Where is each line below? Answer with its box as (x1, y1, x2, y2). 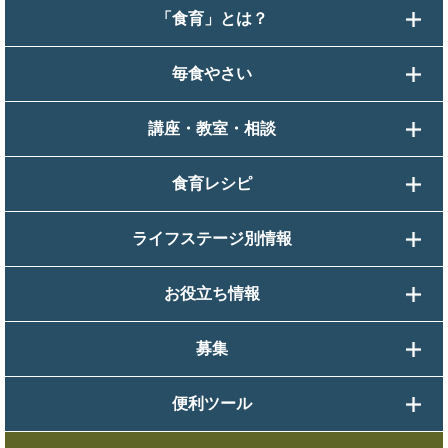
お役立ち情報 (163, 284, 260, 302)
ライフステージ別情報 (131, 229, 292, 247)
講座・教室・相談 (147, 119, 276, 137)
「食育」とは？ (155, 9, 268, 27)
